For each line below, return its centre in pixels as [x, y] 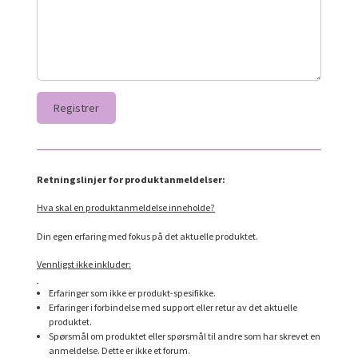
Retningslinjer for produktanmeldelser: [131, 179]
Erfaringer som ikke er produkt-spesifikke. [133, 293]
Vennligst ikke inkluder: [84, 265]
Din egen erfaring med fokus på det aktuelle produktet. [148, 236]
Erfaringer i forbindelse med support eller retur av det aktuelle [173, 308]
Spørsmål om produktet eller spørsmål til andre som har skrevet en [185, 336]
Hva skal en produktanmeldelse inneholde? [126, 208]
